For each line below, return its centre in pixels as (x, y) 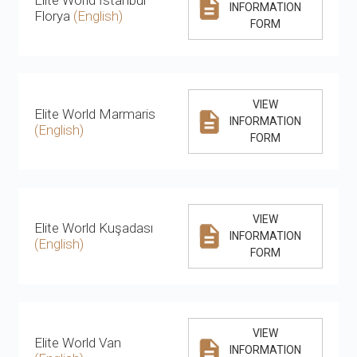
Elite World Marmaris (95, 114)
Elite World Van (78, 342)
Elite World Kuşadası (94, 228)
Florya (54, 16)
